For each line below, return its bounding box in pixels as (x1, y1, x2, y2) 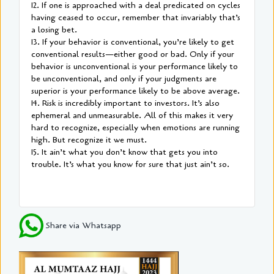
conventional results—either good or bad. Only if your (31, 48, 234, 61)
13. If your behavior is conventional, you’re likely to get (31, 36, 234, 48)
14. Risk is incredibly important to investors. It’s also (31, 97, 220, 109)
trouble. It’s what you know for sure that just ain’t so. (31, 158, 229, 171)
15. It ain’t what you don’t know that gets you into (31, 146, 218, 158)
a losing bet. (31, 24, 77, 36)
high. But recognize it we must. (31, 134, 147, 146)
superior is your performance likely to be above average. (31, 85, 240, 97)
